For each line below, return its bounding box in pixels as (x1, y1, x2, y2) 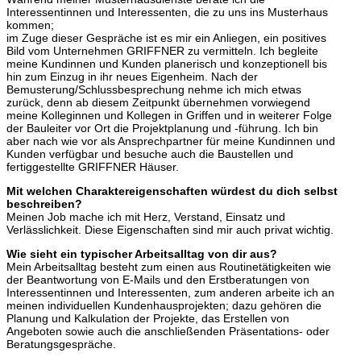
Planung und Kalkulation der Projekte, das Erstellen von (6, 311, 289, 325)
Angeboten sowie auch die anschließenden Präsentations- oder (6, 324, 330, 338)
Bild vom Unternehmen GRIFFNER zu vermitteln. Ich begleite (6, 44, 318, 57)
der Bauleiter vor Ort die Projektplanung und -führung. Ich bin (6, 121, 318, 135)
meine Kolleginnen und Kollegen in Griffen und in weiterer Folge (6, 108, 332, 122)
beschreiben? (6, 197, 82, 210)
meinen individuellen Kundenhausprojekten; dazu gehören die (6, 298, 322, 312)
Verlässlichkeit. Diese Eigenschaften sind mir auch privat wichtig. (6, 222, 334, 236)
